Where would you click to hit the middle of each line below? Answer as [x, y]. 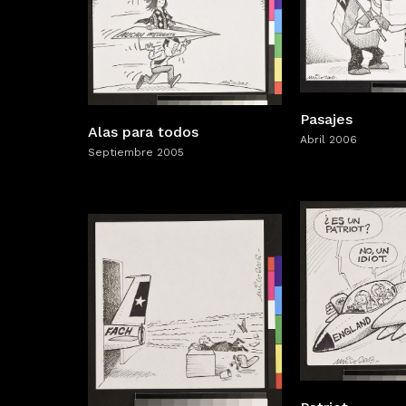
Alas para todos [143, 132]
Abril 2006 [329, 140]
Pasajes [326, 120]
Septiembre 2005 [136, 153]
